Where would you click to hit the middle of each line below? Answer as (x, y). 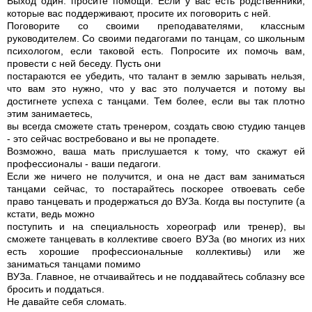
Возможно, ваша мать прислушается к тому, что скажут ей (156, 151)
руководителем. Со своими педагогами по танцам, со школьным (156, 38)
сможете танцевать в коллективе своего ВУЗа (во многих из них (156, 239)
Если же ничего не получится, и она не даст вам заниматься (156, 176)
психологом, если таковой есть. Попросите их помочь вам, (156, 50)
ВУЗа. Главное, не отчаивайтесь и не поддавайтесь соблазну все (156, 276)
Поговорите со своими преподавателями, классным (156, 25)
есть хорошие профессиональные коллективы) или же (156, 251)
